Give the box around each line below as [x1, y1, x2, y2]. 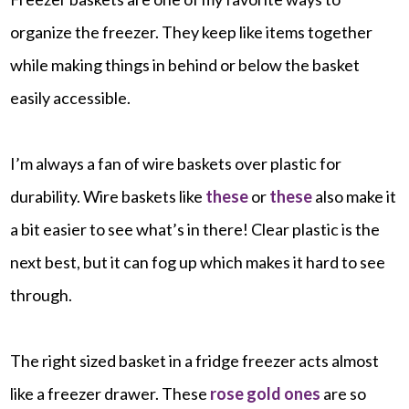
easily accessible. [10, 87, 131, 108]
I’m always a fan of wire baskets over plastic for [10, 152, 342, 173]
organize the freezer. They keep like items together [10, 21, 373, 42]
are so [320, 383, 367, 404]
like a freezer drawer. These [10, 383, 211, 404]
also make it [312, 185, 397, 206]
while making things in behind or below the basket [10, 54, 361, 75]
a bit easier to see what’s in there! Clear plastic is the [10, 218, 381, 239]
